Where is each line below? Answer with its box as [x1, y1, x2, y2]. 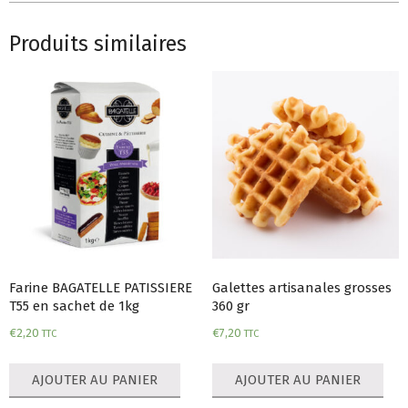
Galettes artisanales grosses [211, 280, 392, 297]
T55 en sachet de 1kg [9, 298, 139, 315]
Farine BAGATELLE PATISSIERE [9, 280, 192, 297]
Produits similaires [9, 31, 187, 57]
